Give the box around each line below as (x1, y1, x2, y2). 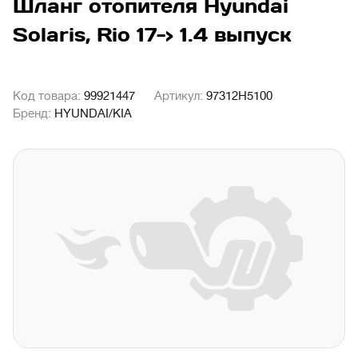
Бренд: (13, 107, 54, 121)
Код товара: (13, 89, 84, 103)
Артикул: (154, 89, 206, 103)
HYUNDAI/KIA (54, 107, 132, 121)
